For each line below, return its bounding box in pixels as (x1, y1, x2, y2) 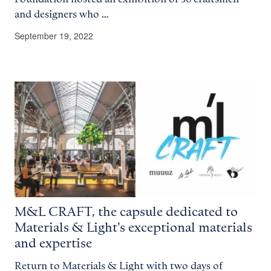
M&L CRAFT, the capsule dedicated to (15, 205, 238, 219)
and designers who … (15, 8, 109, 20)
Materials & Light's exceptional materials (15, 221, 252, 235)
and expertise (15, 237, 92, 250)
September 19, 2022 (15, 29, 93, 42)
